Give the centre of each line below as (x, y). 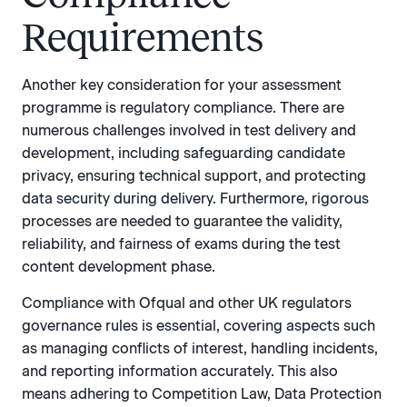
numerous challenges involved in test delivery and (189, 131)
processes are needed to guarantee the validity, (182, 222)
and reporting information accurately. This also (180, 371)
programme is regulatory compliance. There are (183, 108)
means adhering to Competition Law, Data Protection (202, 393)
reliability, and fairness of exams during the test (181, 244)
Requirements (143, 38)
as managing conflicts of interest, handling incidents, (200, 348)
